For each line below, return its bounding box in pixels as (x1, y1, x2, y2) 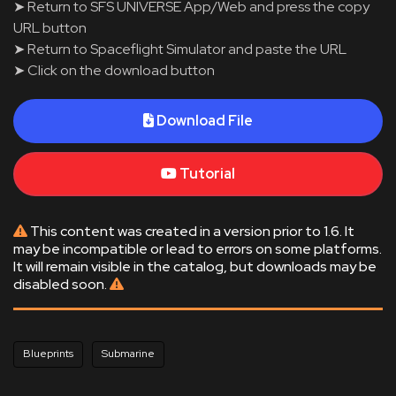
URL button (13, 19, 87, 37)
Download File (156, 111, 253, 130)
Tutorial (179, 164, 235, 183)
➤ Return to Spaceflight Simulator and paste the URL (13, 40, 346, 58)
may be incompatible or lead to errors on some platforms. (13, 240, 382, 258)
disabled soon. (13, 275, 110, 293)
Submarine (102, 346, 155, 361)
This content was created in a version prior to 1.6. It (27, 222, 354, 240)
